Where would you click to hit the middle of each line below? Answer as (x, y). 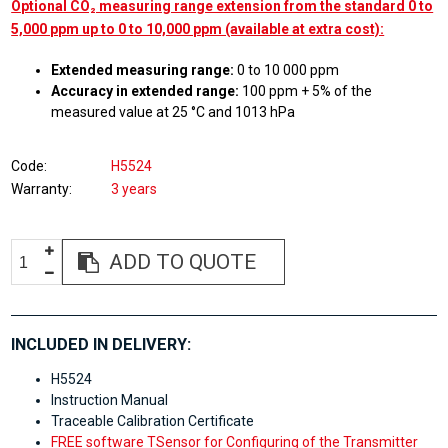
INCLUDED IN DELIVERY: (101, 345)
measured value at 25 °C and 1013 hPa (173, 112)
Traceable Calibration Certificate (153, 420)
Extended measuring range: (143, 70)
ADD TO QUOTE (183, 262)
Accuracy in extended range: (145, 91)
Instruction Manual (110, 399)
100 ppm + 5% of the (306, 91)
